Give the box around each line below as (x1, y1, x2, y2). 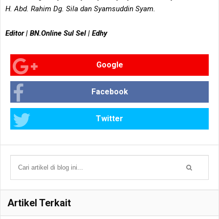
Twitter (96, 113, 123, 123)
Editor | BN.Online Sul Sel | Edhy (5, 28, 109, 38)
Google (96, 60, 123, 69)
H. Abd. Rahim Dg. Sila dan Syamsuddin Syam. (5, 4, 157, 13)
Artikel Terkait (7, 197, 71, 209)
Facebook (91, 87, 128, 96)
